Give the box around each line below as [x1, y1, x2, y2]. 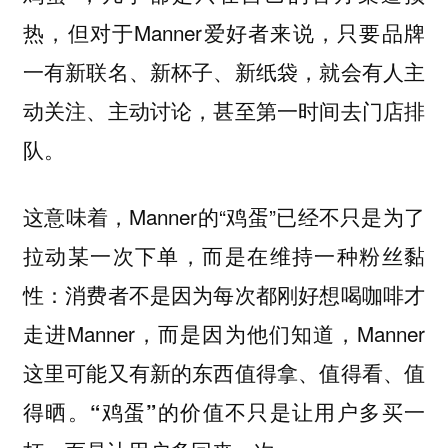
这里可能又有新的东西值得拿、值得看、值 [22, 356, 426, 387]
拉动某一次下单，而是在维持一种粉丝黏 [22, 239, 426, 270]
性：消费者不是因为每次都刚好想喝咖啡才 [22, 278, 426, 309]
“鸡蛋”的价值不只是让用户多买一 [90, 396, 426, 426]
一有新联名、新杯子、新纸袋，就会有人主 [22, 56, 426, 87]
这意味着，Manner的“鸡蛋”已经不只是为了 [22, 200, 426, 231]
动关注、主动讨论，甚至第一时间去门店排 [22, 95, 426, 126]
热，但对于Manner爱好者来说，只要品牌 [22, 17, 426, 48]
